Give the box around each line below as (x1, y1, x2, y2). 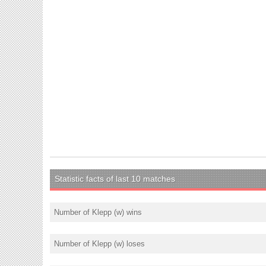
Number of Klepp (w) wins (54, 207, 142, 217)
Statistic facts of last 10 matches (55, 173, 175, 183)
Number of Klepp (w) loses (54, 239, 145, 248)
